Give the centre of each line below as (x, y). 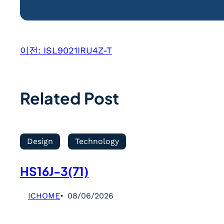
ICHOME (44, 196)
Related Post (69, 98)
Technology (97, 141)
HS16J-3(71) (54, 171)
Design (40, 141)
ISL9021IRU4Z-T (78, 50)
